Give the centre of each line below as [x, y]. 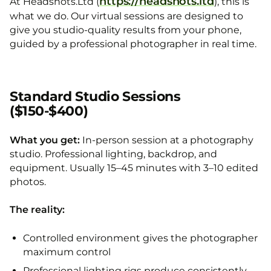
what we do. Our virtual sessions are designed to [126, 16]
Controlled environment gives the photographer [140, 238]
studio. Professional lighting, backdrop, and [113, 154]
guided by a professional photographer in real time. [133, 44]
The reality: [37, 210]
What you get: [45, 140]
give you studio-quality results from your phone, [126, 30]
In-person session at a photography [167, 140]
